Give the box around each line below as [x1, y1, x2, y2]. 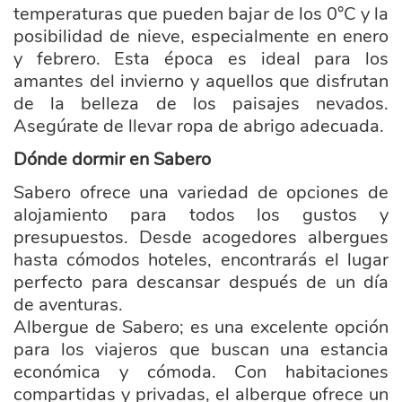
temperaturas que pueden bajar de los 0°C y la [13, 2, 389, 26]
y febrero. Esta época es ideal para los [13, 47, 389, 71]
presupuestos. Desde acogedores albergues [13, 225, 389, 249]
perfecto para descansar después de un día [13, 270, 389, 294]
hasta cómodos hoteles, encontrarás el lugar [13, 248, 389, 272]
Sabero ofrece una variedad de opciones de [13, 180, 389, 205]
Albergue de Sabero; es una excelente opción [13, 315, 389, 339]
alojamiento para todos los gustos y [13, 203, 389, 227]
